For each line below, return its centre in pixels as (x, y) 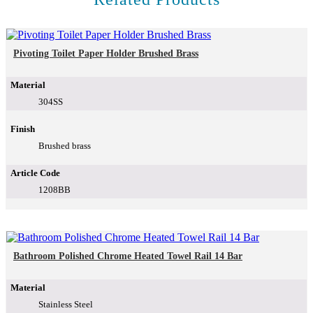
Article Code (35, 173)
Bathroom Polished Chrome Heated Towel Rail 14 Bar (128, 256)
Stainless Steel (66, 305)
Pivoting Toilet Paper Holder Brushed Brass (106, 54)
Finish (23, 129)
